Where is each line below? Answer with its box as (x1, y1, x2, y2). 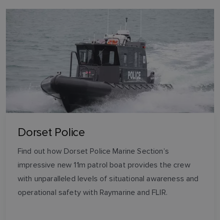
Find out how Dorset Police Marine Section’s (18, 146, 169, 156)
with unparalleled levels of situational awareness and (18, 174, 199, 184)
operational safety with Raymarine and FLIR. (18, 188, 167, 197)
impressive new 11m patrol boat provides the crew (18, 160, 191, 170)
